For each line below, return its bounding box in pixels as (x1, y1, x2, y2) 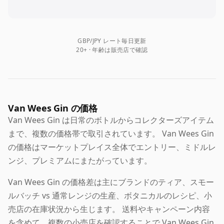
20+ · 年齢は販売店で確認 (76, 45, 148, 54)
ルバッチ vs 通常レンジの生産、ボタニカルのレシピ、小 (8, 190, 212, 201)
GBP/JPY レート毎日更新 (77, 36, 146, 45)
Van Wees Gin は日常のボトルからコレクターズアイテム (8, 114, 214, 126)
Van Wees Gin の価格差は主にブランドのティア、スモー (8, 176, 214, 188)
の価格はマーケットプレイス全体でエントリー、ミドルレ (8, 141, 216, 153)
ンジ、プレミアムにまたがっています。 (8, 155, 152, 166)
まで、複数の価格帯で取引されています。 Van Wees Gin (8, 128, 214, 139)
